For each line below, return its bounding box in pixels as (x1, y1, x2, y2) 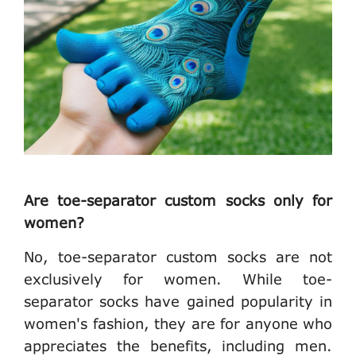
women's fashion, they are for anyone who (24, 314, 332, 332)
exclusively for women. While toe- (24, 269, 332, 288)
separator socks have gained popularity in (24, 292, 332, 310)
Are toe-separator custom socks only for (24, 191, 332, 209)
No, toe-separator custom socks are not (24, 247, 332, 265)
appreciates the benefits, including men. (24, 336, 332, 354)
